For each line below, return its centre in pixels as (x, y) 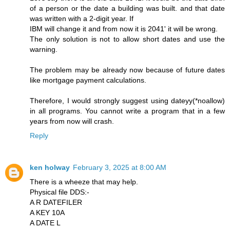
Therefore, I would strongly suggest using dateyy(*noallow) (127, 100)
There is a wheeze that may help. (84, 181)
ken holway (50, 167)
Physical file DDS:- (60, 192)
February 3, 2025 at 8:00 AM (120, 167)
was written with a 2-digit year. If (82, 18)
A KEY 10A (47, 212)
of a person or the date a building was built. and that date (127, 8)
